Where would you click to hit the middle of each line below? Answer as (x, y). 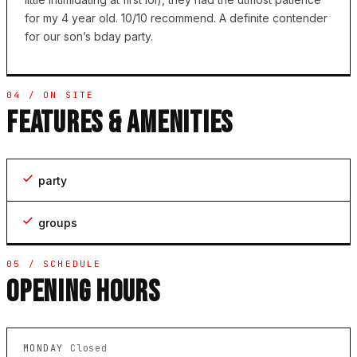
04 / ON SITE (51, 95)
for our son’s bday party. (89, 37)
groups (58, 223)
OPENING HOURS (83, 292)
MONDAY (47, 349)
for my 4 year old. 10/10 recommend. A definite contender (176, 18)
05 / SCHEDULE (54, 264)
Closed (89, 349)
